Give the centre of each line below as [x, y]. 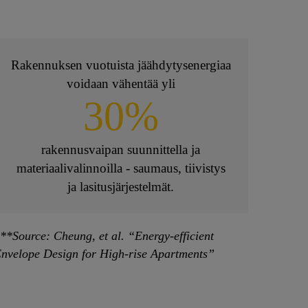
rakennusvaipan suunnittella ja [121, 150]
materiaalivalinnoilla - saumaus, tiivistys [121, 168]
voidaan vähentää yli [121, 84]
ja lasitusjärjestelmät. [121, 187]
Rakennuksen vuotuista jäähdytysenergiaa [121, 65]
